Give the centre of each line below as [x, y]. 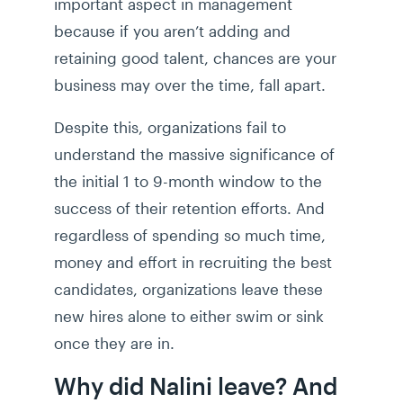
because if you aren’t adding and [172, 31]
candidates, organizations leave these [188, 289]
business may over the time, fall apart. [190, 85]
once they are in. [114, 343]
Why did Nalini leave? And [196, 386]
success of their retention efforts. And [189, 208]
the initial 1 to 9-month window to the [188, 181]
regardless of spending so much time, [190, 235]
